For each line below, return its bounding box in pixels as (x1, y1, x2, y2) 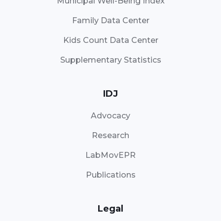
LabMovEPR (85, 150, 136, 160)
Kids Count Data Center (63, 36, 158, 45)
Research (92, 131, 129, 141)
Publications (85, 170, 136, 180)
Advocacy (91, 111, 130, 121)
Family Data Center (72, 16, 149, 26)
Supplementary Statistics (60, 55, 161, 65)
